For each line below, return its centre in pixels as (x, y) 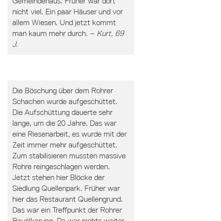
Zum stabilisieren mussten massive (69, 156)
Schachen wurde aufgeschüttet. (65, 101)
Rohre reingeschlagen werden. (61, 166)
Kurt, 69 (110, 33)
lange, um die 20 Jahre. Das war (64, 123)
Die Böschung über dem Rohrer (62, 91)
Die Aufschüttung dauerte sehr (62, 112)
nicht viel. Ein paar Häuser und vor (67, 12)
